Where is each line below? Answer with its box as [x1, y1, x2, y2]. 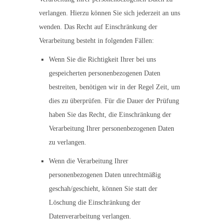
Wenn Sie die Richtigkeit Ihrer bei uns [49, 56, 156, 63]
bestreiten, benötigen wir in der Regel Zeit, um [49, 83, 180, 91]
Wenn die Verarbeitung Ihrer [49, 157, 128, 165]
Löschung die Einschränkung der [49, 199, 141, 206]
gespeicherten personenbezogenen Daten [49, 70, 160, 77]
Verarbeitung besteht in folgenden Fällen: [39, 37, 154, 44]
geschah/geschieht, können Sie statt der [49, 185, 157, 192]
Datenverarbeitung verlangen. [49, 213, 131, 220]
